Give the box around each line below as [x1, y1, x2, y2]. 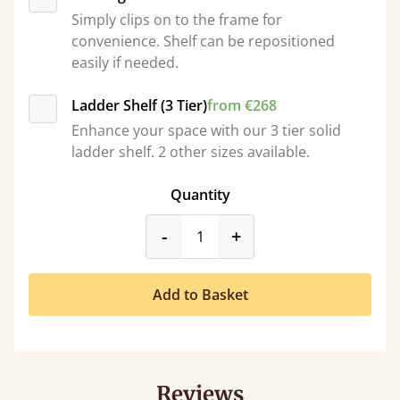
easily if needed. [71, 53, 179, 72]
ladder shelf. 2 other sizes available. [71, 142, 310, 162]
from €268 [207, 96, 277, 115]
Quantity [170, 185, 230, 204]
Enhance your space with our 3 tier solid [71, 121, 341, 140]
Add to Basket [152, 285, 248, 304]
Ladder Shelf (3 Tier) [71, 96, 207, 115]
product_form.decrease [166, 223, 368, 247]
